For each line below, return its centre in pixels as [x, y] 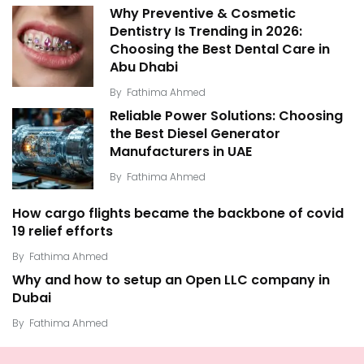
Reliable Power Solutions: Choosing [226, 116]
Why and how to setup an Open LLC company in [171, 280]
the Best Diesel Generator [195, 134]
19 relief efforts [63, 232]
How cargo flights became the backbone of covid [178, 214]
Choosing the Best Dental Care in [220, 50]
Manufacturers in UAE [181, 152]
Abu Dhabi [144, 67]
